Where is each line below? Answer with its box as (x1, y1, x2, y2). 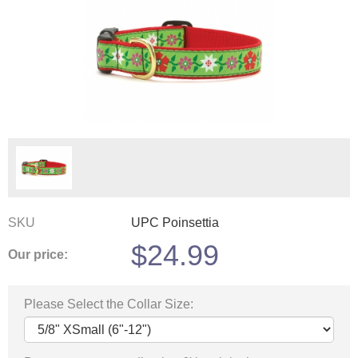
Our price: (8, 248, 68, 262)
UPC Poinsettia (131, 215, 219, 229)
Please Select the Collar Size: (24, 296, 193, 311)
